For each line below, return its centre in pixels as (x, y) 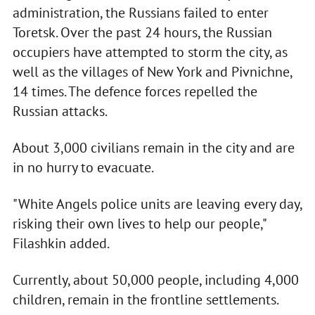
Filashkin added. (61, 244)
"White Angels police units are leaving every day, (157, 204)
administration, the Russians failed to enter (140, 13)
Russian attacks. (60, 111)
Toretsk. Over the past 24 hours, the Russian (142, 33)
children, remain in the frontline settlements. (146, 300)
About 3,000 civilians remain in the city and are (153, 148)
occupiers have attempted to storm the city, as (150, 52)
